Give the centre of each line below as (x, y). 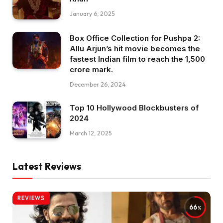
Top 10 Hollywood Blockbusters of (134, 108)
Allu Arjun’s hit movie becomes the (135, 48)
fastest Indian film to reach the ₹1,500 (137, 59)
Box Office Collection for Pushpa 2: (135, 38)
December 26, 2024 (98, 84)
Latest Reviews (47, 167)
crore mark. (91, 69)
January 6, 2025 (92, 14)
